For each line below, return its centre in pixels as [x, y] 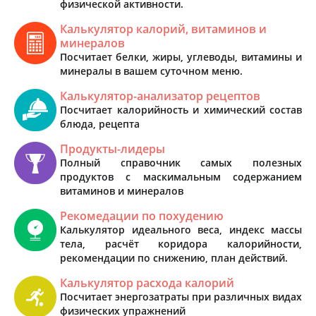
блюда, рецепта [100, 123]
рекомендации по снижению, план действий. [174, 257]
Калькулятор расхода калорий [147, 282]
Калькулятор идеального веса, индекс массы [181, 229]
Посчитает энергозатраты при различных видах [181, 296]
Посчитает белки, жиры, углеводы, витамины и [181, 56]
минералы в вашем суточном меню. [151, 71]
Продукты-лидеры [113, 148]
